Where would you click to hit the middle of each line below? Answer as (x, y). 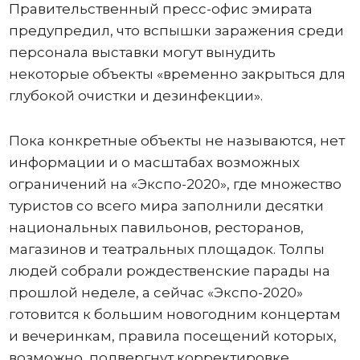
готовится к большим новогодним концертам (174, 314)
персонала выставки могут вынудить (142, 52)
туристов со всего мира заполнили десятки (166, 206)
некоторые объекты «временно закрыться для (177, 74)
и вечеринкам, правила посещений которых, (172, 336)
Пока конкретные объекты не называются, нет (176, 141)
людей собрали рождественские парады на (169, 271)
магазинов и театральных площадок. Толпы (166, 249)
